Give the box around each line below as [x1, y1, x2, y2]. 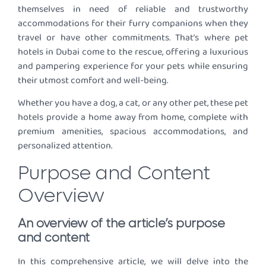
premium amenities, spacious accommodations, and [18, 124, 248, 140]
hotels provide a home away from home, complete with [18, 110, 248, 125]
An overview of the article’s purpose [18, 216, 225, 232]
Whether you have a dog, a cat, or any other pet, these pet [18, 96, 248, 111]
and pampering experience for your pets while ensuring [18, 59, 248, 74]
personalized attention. [18, 138, 112, 154]
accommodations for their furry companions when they [18, 16, 248, 31]
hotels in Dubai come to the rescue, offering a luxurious [18, 45, 248, 60]
